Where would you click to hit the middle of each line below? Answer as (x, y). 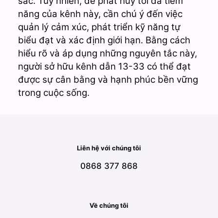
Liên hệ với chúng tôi (109, 148)
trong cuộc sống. (54, 92)
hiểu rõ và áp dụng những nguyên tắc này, (107, 53)
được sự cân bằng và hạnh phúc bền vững (108, 79)
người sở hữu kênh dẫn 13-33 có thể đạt (104, 66)
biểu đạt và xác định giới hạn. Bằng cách (104, 40)
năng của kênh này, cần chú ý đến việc (100, 14)
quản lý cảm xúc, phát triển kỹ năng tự (99, 27)
